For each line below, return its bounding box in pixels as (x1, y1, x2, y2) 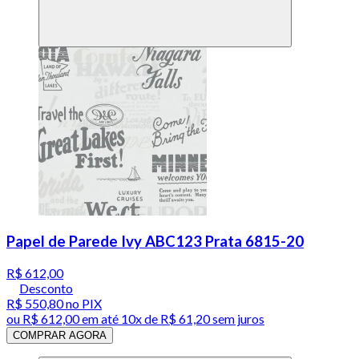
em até (79, 310, 121, 326)
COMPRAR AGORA (13, 329, 107, 341)
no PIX (63, 295, 102, 311)
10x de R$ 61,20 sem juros (121, 310, 264, 326)
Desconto (19, 280, 73, 296)
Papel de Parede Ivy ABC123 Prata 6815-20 (6, 232, 304, 251)
